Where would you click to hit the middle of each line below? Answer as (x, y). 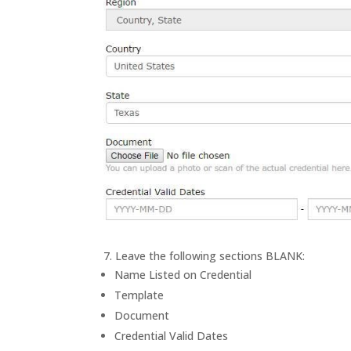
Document (142, 315)
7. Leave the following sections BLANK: (204, 255)
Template (139, 295)
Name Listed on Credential (183, 274)
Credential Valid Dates (171, 335)
